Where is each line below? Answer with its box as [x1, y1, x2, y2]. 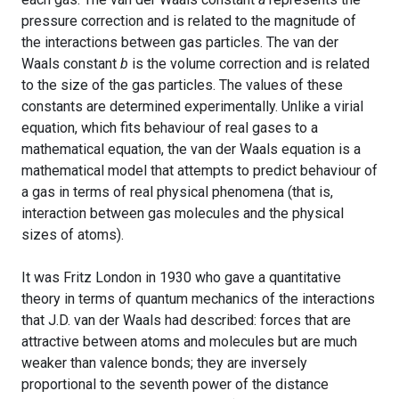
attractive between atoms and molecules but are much [21, 332, 357, 350]
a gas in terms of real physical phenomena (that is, [21, 183, 333, 200]
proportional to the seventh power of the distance [21, 375, 329, 393]
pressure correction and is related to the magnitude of [21, 12, 356, 29]
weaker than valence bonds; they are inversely [21, 354, 307, 371]
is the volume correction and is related [128, 54, 370, 72]
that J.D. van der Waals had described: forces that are [21, 311, 351, 329]
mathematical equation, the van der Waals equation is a [21, 140, 361, 158]
